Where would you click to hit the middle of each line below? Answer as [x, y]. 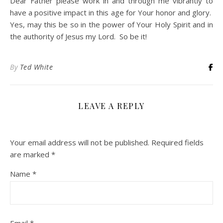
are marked [31, 154]
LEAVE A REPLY [111, 106]
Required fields [177, 142]
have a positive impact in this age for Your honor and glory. [111, 12]
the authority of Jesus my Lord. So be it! [78, 36]
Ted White [36, 67]
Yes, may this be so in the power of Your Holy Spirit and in [111, 24]
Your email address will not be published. [80, 142]
